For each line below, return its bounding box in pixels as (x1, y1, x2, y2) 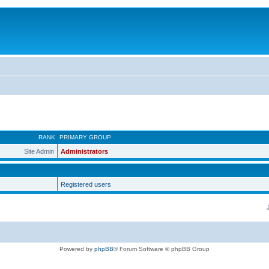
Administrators (61, 147, 108, 155)
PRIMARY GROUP (59, 133, 111, 141)
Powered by (59, 246, 94, 252)
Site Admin (24, 147, 54, 155)
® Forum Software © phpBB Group (113, 246, 210, 252)
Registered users (61, 180, 111, 188)
